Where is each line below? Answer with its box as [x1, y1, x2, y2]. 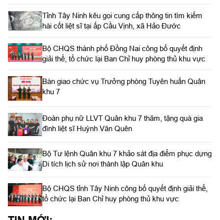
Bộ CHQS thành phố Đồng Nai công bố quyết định [42, 44, 202, 53]
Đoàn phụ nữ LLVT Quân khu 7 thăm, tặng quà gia [42, 113, 203, 122]
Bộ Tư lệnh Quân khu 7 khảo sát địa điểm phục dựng [42, 149, 212, 158]
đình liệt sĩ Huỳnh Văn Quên [42, 124, 132, 133]
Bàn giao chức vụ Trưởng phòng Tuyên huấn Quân [42, 77, 205, 86]
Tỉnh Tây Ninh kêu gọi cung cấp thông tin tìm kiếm [42, 11, 202, 20]
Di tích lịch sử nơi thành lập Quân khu [42, 159, 163, 168]
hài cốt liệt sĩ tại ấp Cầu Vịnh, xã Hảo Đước [42, 22, 181, 30]
